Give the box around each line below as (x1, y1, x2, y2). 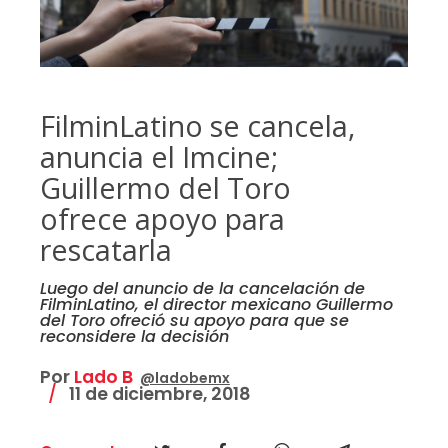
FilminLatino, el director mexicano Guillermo (39, 293, 393, 317)
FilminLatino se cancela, (39, 106, 355, 146)
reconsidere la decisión (39, 325, 229, 349)
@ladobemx (139, 368, 230, 389)
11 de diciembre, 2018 (64, 382, 251, 407)
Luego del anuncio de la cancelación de (39, 277, 365, 301)
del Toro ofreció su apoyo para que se (39, 309, 349, 333)
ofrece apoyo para (39, 199, 285, 239)
